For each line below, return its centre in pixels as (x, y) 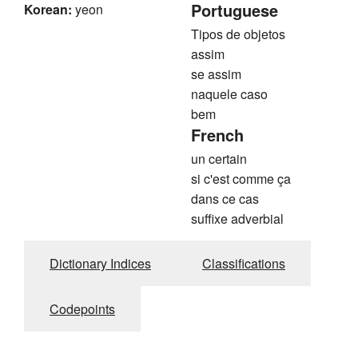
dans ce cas (225, 199)
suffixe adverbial (237, 219)
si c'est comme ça (241, 179)
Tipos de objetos (238, 34)
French (217, 135)
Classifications (244, 264)
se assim (216, 74)
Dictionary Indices (100, 264)
